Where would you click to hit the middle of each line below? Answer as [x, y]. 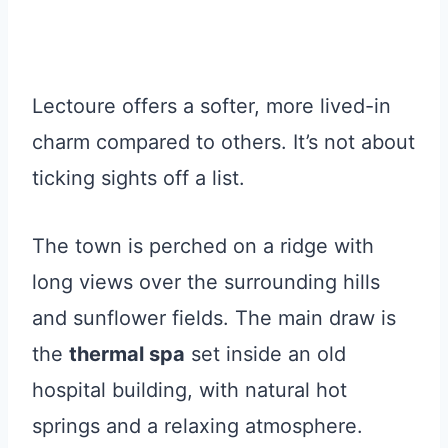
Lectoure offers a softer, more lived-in [211, 105]
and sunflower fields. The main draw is [214, 317]
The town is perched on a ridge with [203, 245]
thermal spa [127, 353]
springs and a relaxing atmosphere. [197, 425]
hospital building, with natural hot [189, 389]
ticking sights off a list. [138, 177]
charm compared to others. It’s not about [223, 141]
